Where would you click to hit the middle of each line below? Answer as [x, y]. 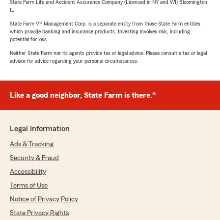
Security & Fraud [34, 158]
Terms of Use [29, 186]
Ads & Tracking [32, 145]
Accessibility [28, 172]
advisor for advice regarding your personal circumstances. [74, 61]
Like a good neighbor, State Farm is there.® [83, 96]
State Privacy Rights [39, 213]
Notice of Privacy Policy [44, 200]
